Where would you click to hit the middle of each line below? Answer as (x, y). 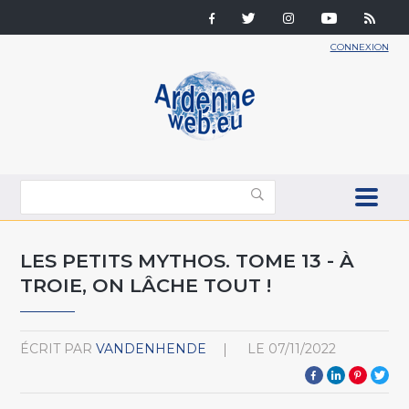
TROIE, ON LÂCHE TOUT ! (146, 285)
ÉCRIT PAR (57, 348)
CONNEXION (359, 47)
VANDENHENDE (152, 348)
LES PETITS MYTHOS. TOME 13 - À (188, 260)
